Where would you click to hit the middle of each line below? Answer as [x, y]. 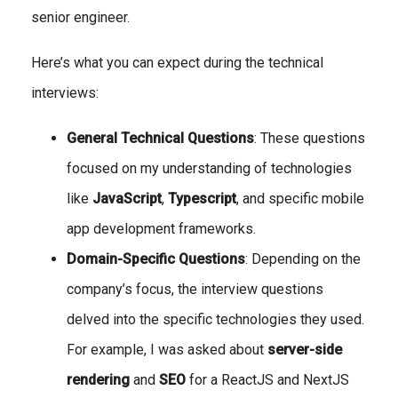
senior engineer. [80, 17]
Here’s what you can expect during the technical [177, 62]
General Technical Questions [160, 138]
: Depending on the [303, 259]
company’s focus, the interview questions [195, 289]
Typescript [202, 198]
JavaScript [127, 198]
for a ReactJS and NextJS [267, 379]
